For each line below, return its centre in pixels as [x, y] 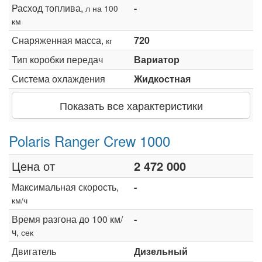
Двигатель [34, 251]
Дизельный [161, 251]
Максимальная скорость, [65, 187]
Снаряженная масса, [59, 40]
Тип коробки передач [57, 59]
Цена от [33, 166]
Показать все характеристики [131, 105]
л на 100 [102, 8]
